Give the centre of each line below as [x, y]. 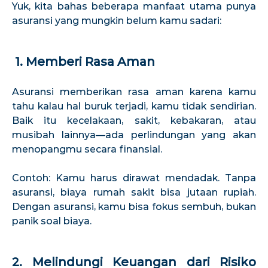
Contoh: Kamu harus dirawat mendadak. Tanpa [134, 178]
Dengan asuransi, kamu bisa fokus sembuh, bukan [134, 206]
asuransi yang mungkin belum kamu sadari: [117, 20]
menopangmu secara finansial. [87, 149]
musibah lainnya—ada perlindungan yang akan [134, 135]
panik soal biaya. [52, 221]
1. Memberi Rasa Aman [83, 61]
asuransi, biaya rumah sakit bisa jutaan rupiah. [134, 192]
